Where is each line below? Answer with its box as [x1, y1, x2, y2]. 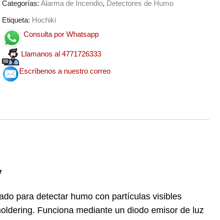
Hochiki [31, 15, 56, 24]
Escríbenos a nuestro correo [19, 66, 110, 75]
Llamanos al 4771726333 [21, 49, 101, 58]
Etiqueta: [1, 15, 32, 24]
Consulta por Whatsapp [23, 29, 99, 38]
